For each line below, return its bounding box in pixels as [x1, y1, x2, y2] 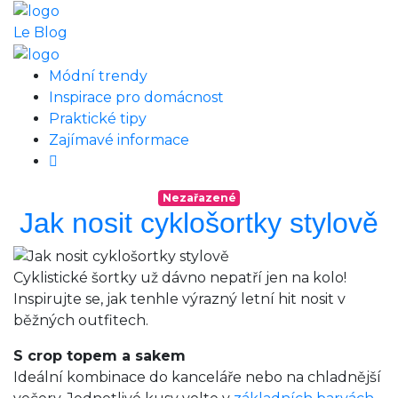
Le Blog [13, 23, 68, 41]
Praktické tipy [49, 109, 147, 127]
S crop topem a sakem [13, 347, 186, 365]
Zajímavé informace [49, 131, 189, 148]
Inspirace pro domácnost [49, 88, 224, 106]
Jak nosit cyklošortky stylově [20, 206, 378, 239]
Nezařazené [162, 190, 236, 204]
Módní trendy [49, 67, 147, 84]
